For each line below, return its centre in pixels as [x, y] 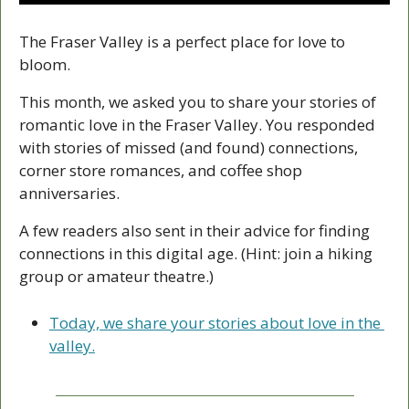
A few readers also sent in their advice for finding [194, 231]
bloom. [45, 65]
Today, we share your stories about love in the [215, 323]
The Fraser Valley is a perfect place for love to [182, 42]
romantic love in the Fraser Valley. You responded [197, 125]
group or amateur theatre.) [118, 277]
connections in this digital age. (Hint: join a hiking [196, 254]
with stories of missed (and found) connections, [189, 148]
